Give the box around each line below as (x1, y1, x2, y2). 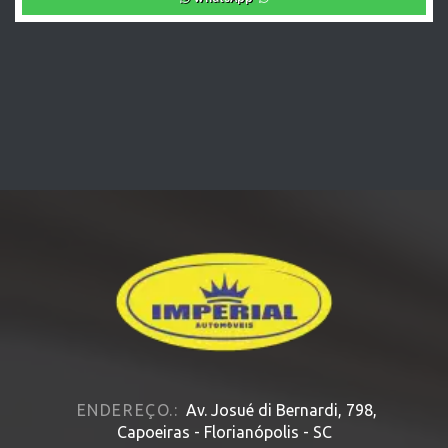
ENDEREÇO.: (76, 401, 179, 420)
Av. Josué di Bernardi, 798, (185, 401, 377, 420)
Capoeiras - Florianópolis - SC (116, 423, 332, 442)
